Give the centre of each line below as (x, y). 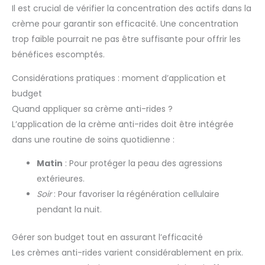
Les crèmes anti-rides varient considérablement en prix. (127, 253)
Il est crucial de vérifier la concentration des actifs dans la (132, 9)
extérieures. (61, 179)
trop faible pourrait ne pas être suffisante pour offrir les (126, 39)
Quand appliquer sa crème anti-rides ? (92, 109)
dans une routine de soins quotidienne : (93, 140)
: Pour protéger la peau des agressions (143, 164)
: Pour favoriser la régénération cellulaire (135, 194)
